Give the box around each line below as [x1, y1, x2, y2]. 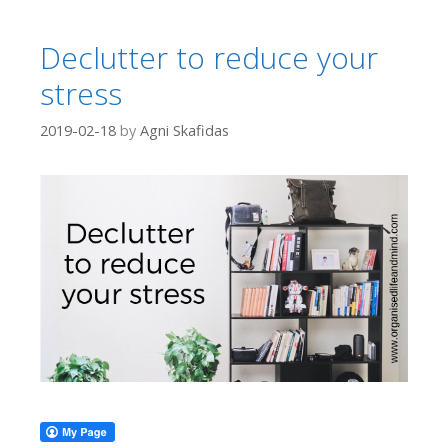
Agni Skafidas [140, 120, 229, 140]
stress [40, 73, 122, 115]
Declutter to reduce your [40, 37, 378, 79]
